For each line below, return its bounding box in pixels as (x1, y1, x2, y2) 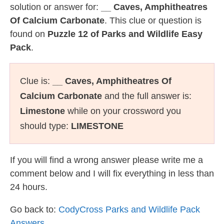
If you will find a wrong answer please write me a (10, 155, 203, 165)
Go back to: (10, 204, 58, 214)
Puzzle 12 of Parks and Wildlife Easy (47, 29, 202, 39)
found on (10, 29, 47, 39)
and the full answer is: (102, 91, 191, 101)
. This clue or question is (104, 15, 201, 25)
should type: (20, 121, 71, 131)
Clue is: (20, 76, 52, 86)
